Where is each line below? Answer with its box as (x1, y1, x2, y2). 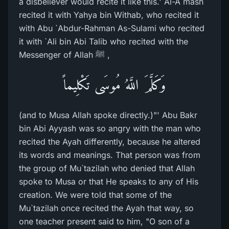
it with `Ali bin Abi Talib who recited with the (19, 36, 188, 47)
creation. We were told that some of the (19, 190, 172, 200)
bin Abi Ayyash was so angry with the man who (19, 123, 201, 133)
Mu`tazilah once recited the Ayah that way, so (19, 203, 194, 213)
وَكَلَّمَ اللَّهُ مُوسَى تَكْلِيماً (63, 77, 166, 93)
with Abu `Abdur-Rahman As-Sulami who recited (19, 23, 204, 33)
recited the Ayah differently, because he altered (19, 136, 200, 147)
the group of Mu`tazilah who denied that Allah (19, 163, 195, 173)
